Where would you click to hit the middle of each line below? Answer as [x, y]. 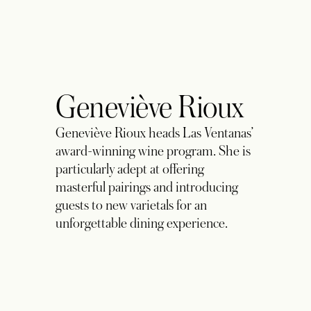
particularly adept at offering [130, 255]
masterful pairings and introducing [147, 274]
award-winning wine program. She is [153, 237]
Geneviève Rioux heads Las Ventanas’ [155, 219]
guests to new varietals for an [132, 292]
